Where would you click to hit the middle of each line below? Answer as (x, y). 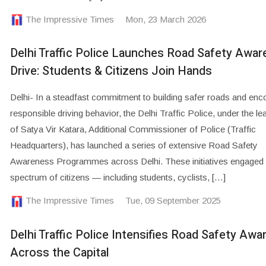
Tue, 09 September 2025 (173, 201)
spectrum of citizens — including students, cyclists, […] (118, 178)
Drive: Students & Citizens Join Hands (111, 71)
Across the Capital (59, 252)
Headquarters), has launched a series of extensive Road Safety (134, 145)
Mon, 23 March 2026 (165, 19)
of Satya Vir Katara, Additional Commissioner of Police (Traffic (133, 129)
